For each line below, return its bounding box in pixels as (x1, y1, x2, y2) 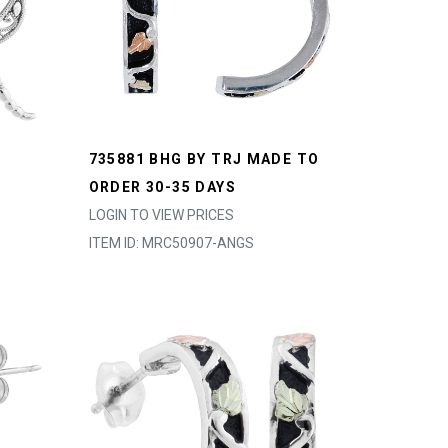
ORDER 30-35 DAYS (88, 179, 236, 195)
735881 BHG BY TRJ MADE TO (88, 151, 320, 167)
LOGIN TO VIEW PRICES (88, 207, 234, 223)
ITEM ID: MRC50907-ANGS (88, 235, 254, 251)
